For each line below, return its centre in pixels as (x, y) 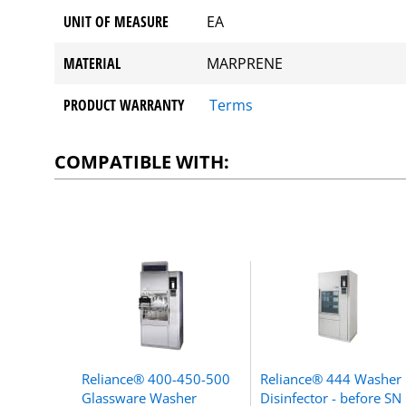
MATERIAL (92, 63)
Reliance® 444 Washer (330, 378)
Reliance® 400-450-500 (156, 378)
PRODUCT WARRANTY (125, 105)
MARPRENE (245, 63)
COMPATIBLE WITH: (142, 161)
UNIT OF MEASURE (116, 21)
